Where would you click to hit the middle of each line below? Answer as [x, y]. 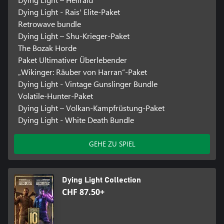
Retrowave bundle [49, 23]
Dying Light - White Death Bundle [76, 119]
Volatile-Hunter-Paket [55, 95]
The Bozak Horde [47, 47]
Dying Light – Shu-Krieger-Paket [73, 35]
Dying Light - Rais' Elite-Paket [69, 11]
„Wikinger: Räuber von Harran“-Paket [82, 71]
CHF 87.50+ [83, 192]
